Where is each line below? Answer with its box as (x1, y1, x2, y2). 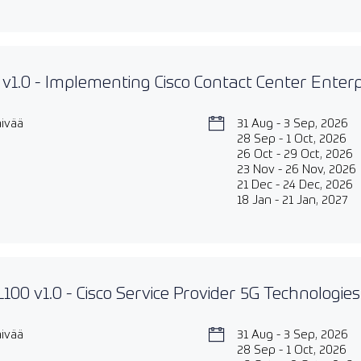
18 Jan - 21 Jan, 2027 (236, 194, 347, 206)
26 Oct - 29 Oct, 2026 (236, 148, 353, 160)
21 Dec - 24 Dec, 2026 (236, 179, 353, 191)
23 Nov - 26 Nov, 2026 (236, 164, 356, 176)
